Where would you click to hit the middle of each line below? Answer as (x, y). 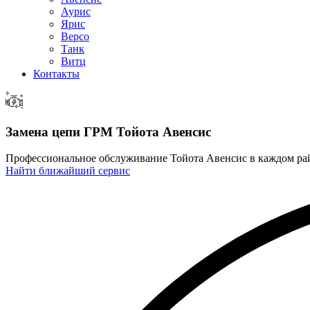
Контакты (56, 74)
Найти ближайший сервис (68, 171)
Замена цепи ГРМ (59, 131)
